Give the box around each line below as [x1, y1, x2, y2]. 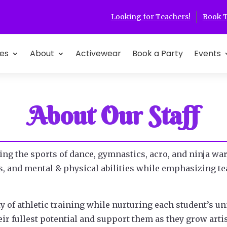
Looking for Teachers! [110, 12, 191, 21]
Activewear [75, 48, 121, 59]
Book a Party [132, 48, 183, 59]
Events [194, 48, 221, 59]
